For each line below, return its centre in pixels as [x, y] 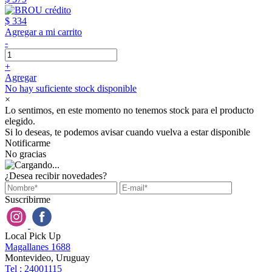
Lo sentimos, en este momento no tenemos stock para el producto [129, 110]
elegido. [20, 121]
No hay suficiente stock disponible [71, 88]
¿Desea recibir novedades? [56, 176]
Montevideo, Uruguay [47, 258]
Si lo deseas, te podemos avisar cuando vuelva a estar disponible [127, 132]
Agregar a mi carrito [43, 32]
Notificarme [28, 143]
